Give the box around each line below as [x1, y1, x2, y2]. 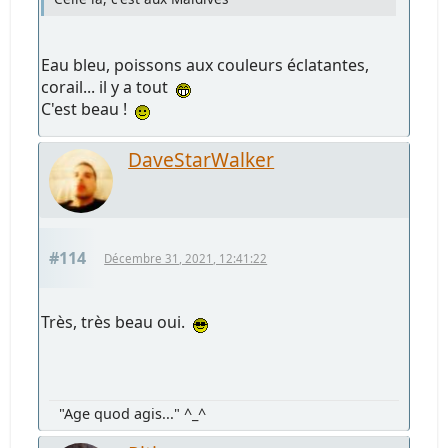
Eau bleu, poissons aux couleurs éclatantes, [41, 53, 370, 76]
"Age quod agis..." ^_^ [59, 403, 207, 423]
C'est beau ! [41, 97, 136, 120]
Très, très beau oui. [41, 310, 194, 333]
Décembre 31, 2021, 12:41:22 [104, 250, 268, 266]
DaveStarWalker [128, 145, 275, 173]
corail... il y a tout [41, 75, 177, 98]
